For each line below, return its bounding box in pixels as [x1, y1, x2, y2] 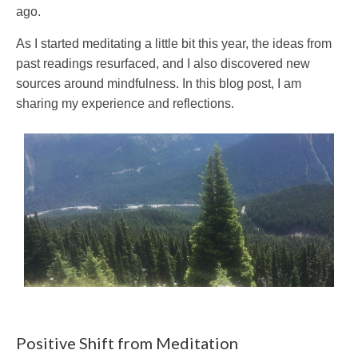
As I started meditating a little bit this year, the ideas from [16, 37, 332, 50]
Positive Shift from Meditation [16, 333, 238, 353]
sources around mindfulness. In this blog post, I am [16, 77, 301, 90]
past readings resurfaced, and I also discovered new [16, 57, 310, 70]
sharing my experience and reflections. [16, 97, 234, 110]
